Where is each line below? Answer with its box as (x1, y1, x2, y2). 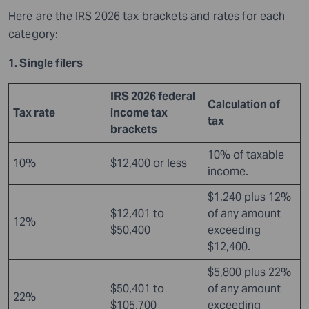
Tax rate (13, 105, 55, 120)
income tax (110, 105, 168, 120)
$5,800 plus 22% (208, 264, 291, 279)
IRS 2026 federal (110, 88, 195, 103)
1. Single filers (8, 55, 83, 70)
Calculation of (208, 97, 280, 112)
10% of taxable (208, 147, 284, 162)
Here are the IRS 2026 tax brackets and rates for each (8, 8, 286, 23)
